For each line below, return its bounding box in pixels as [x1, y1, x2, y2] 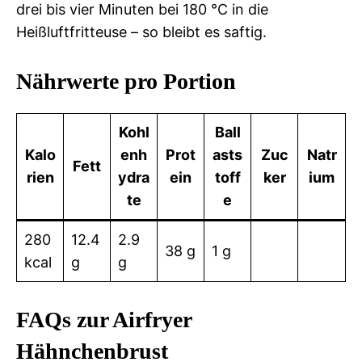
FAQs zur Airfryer [16, 306, 192, 332]
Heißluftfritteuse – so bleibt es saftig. [16, 23, 267, 40]
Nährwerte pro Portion [16, 68, 236, 94]
